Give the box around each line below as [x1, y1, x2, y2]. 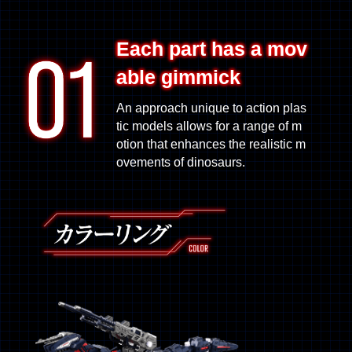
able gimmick [116, 67, 241, 89]
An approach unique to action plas [116, 101, 307, 115]
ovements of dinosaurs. [116, 156, 246, 170]
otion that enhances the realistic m [116, 137, 306, 152]
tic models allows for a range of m [116, 119, 302, 134]
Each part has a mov [116, 38, 308, 60]
